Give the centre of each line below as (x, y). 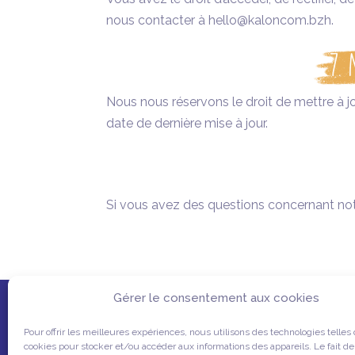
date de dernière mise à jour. (187, 124)
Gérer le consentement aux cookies (216, 298)
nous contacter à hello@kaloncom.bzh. (220, 21)
